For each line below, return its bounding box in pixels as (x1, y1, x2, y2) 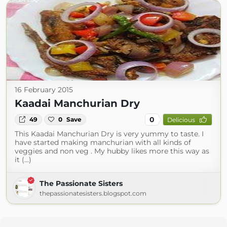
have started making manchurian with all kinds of (15, 138, 191, 147)
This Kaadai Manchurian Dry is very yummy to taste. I (15, 129, 204, 138)
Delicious (167, 116, 195, 124)
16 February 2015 (15, 85, 73, 94)
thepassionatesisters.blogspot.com (40, 190, 146, 197)
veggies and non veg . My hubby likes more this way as (15, 146, 209, 156)
